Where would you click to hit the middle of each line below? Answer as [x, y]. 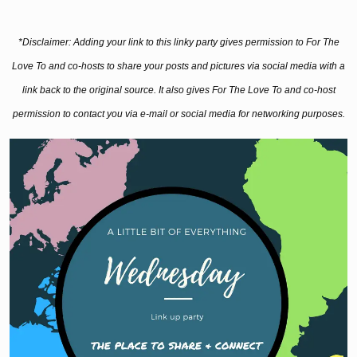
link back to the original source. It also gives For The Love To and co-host [178, 90]
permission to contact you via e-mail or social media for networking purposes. [178, 114]
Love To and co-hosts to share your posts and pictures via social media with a [178, 66]
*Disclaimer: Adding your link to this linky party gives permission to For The [178, 42]
